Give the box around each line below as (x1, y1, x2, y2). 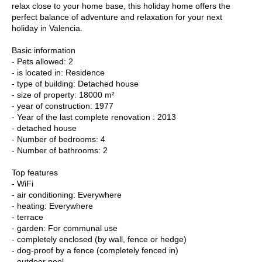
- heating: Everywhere (12, 201, 93, 211)
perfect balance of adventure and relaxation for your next (12, 12, 222, 22)
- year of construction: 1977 (12, 101, 113, 111)
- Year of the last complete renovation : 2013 (12, 112, 176, 122)
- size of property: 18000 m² (12, 89, 115, 99)
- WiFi (12, 178, 33, 188)
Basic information (12, 45, 75, 55)
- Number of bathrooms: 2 (12, 145, 108, 155)
